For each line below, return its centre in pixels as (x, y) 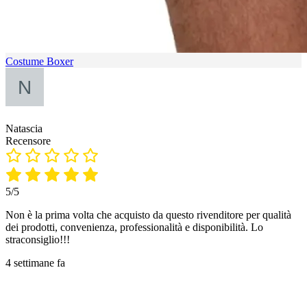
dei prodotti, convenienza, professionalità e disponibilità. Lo (134, 228)
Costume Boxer (39, 62)
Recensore (28, 141)
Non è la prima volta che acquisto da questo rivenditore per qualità (148, 215)
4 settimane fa (35, 263)
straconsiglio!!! (38, 240)
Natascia (24, 129)
